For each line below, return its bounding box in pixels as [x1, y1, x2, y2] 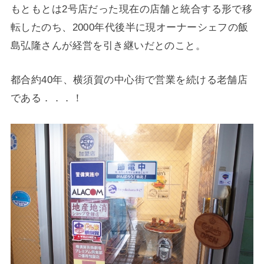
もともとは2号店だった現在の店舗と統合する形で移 [10, 2, 253, 15]
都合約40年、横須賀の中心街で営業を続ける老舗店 [10, 74, 248, 86]
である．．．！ [10, 92, 82, 104]
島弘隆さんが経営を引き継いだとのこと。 [10, 39, 206, 51]
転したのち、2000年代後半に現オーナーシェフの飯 [10, 21, 249, 33]
